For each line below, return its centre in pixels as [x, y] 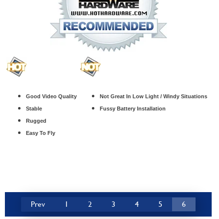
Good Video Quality [51, 97]
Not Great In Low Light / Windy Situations [153, 97]
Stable [34, 109]
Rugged [36, 121]
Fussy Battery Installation [133, 109]
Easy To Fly [41, 133]
